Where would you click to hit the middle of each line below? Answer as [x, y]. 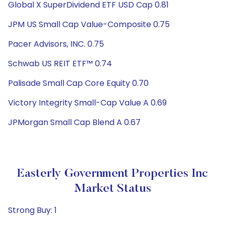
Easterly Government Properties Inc [113, 174]
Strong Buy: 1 [32, 210]
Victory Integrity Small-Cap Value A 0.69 [87, 103]
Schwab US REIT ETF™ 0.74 [60, 64]
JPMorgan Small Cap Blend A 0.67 [74, 122]
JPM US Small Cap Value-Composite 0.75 [89, 24]
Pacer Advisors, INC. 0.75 [56, 44]
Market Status [113, 189]
